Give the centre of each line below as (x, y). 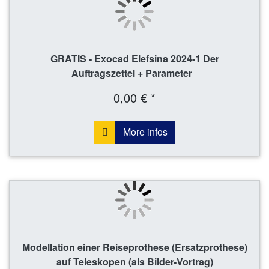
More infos (145, 132)
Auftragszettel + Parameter (134, 73)
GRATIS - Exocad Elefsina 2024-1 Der (134, 59)
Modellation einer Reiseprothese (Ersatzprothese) (134, 247)
